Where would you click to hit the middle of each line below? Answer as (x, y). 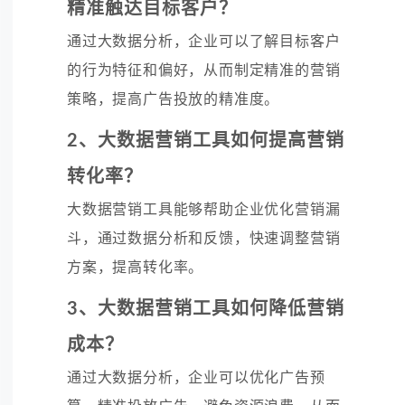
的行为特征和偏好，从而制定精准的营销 (204, 70)
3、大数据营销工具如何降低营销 (206, 309)
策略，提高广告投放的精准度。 (174, 99)
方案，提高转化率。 (136, 267)
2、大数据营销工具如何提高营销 (206, 141)
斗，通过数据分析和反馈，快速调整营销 (204, 238)
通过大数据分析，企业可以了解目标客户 (204, 41)
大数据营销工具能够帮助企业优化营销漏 (204, 209)
